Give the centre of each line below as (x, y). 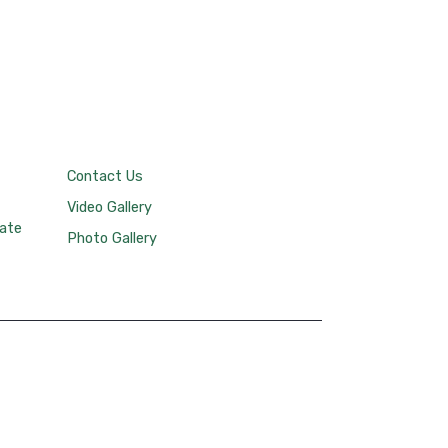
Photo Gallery (112, 238)
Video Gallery (109, 207)
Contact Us (105, 176)
